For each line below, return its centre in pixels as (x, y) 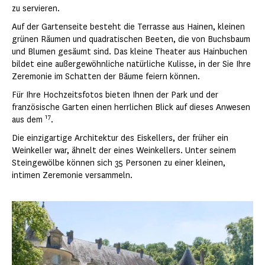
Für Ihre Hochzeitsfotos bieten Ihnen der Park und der (115, 95)
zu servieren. (36, 9)
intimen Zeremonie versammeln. (72, 176)
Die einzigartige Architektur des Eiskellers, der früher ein (120, 138)
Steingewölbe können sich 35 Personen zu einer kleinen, (119, 163)
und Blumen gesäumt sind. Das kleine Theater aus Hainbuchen (130, 52)
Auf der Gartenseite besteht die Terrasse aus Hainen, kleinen (128, 27)
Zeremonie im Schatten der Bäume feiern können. (106, 77)
